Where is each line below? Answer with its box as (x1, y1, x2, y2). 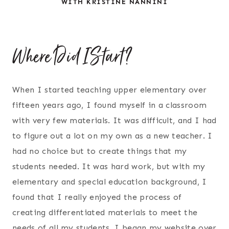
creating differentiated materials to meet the (12, 208, 198, 218)
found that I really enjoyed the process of (12, 192, 182, 202)
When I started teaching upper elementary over (12, 85, 207, 95)
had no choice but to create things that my (12, 146, 187, 156)
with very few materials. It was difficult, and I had (12, 116, 217, 126)
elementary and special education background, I (12, 177, 207, 187)
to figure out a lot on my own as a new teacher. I (12, 131, 213, 141)
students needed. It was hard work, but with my (12, 162, 205, 172)
